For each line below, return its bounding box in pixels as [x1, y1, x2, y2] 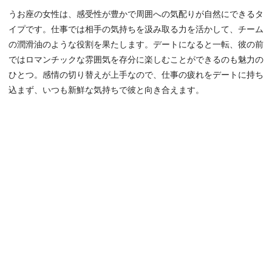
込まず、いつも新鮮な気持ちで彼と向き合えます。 [8, 86, 204, 95]
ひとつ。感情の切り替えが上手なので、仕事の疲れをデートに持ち [8, 70, 263, 80]
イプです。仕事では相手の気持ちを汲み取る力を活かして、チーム [8, 25, 263, 35]
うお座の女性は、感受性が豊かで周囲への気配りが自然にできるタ [8, 10, 263, 19]
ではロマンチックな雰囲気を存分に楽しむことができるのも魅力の [8, 55, 263, 65]
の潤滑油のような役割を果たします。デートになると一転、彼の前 [8, 40, 263, 50]
